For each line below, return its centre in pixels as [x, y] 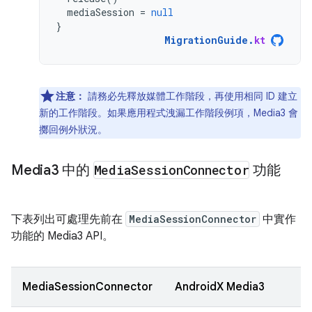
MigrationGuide [206, 40]
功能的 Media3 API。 [62, 236]
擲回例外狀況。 [73, 130]
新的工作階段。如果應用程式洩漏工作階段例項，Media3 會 [169, 113]
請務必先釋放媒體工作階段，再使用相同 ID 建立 [191, 96]
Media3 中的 [52, 170]
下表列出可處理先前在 [68, 219]
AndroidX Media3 [220, 287]
